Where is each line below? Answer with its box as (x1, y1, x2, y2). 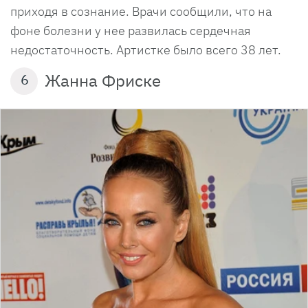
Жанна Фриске (45, 69, 161, 91)
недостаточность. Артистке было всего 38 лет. (10, 41, 281, 58)
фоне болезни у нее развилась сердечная (10, 22, 251, 38)
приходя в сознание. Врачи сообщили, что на (10, 3, 272, 19)
